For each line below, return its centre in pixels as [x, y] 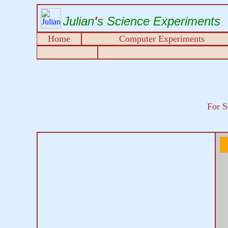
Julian [79, 21]
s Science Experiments [159, 21]
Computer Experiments [162, 39]
